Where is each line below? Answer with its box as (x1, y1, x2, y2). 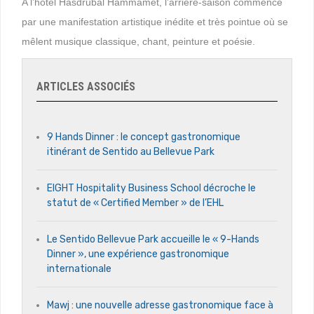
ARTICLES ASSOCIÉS (36, 79, 135, 93)
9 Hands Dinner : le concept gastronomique (47, 130, 240, 143)
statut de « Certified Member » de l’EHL (47, 196, 224, 209)
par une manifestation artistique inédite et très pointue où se (22, 15, 288, 27)
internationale (47, 262, 111, 275)
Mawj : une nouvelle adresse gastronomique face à (47, 299, 273, 311)
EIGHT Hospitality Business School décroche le (47, 182, 256, 194)
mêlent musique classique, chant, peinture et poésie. (22, 35, 255, 47)
